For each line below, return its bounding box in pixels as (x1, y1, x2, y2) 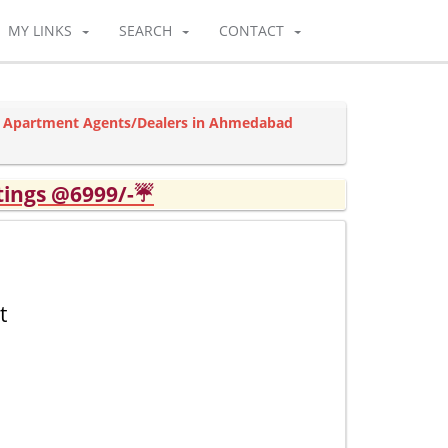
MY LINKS (8, 21, 72, 40)
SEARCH (119, 21, 172, 40)
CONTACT (219, 21, 284, 40)
